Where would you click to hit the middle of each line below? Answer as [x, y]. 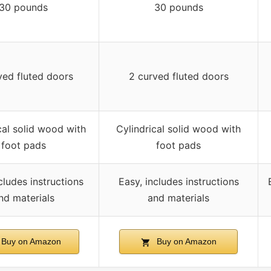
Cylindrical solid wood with [178, 129]
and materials [178, 198]
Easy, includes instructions [178, 182]
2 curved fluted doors [178, 77]
